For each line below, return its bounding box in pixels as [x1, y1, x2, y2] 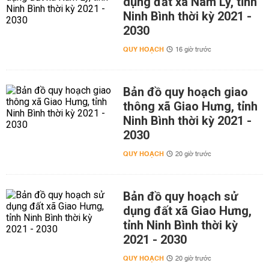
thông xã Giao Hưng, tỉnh [122, 99, 258, 114]
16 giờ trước [175, 44, 211, 56]
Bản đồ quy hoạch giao [122, 85, 248, 100]
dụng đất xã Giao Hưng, [122, 204, 252, 219]
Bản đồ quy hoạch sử [122, 189, 238, 204]
